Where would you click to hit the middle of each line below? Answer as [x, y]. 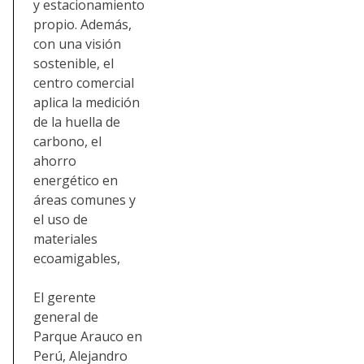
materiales [65, 238]
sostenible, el [74, 63]
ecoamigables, [77, 258]
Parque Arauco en [88, 336]
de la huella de [77, 121]
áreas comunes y [84, 199]
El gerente [65, 297]
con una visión [77, 43]
